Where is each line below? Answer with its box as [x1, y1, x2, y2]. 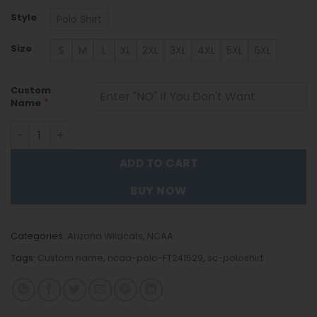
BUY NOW [130, 183, 187, 199]
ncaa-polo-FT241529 [108, 252, 203, 265]
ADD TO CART [119, 156, 198, 171]
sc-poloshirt [207, 252, 263, 265]
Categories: [11, 230, 67, 243]
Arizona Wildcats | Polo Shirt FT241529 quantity [10, 121, 262, 136]
